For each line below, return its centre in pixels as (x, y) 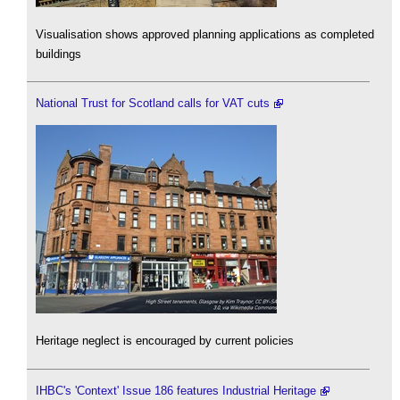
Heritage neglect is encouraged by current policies (165, 341)
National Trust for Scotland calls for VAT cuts (153, 104)
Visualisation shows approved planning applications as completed (205, 34)
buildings (58, 54)
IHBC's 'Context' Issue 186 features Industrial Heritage (176, 390)
